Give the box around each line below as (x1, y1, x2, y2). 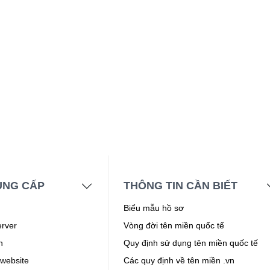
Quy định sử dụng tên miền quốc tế (124, 238, 259, 248)
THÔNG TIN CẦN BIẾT (124, 180, 238, 192)
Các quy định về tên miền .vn (124, 256, 235, 266)
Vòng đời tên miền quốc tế (124, 221, 225, 231)
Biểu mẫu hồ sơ (124, 203, 184, 213)
